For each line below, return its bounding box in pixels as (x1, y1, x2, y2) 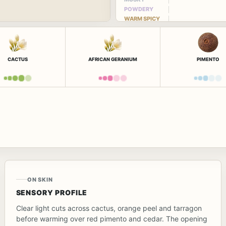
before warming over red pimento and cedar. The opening (16, 214, 207, 223)
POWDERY (124, 6, 153, 13)
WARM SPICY (124, 15, 160, 22)
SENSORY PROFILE (16, 188, 88, 197)
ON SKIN (27, 176, 53, 183)
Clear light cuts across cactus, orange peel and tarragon (16, 203, 202, 212)
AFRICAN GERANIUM (88, 56, 137, 62)
